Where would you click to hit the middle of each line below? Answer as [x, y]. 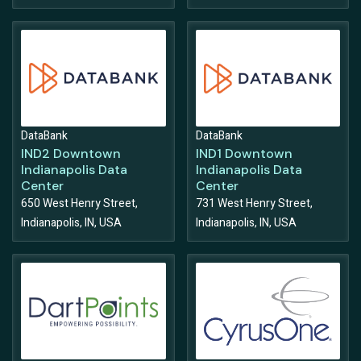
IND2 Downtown [71, 154]
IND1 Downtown [244, 154]
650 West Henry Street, [79, 204]
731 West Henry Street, [254, 204]
